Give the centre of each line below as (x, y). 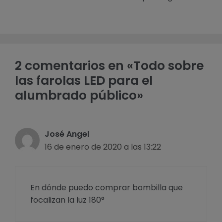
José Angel (67, 134)
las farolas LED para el (84, 81)
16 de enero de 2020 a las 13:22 (103, 147)
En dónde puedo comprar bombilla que (107, 188)
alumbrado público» (79, 96)
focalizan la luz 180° (67, 200)
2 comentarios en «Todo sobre (109, 66)
